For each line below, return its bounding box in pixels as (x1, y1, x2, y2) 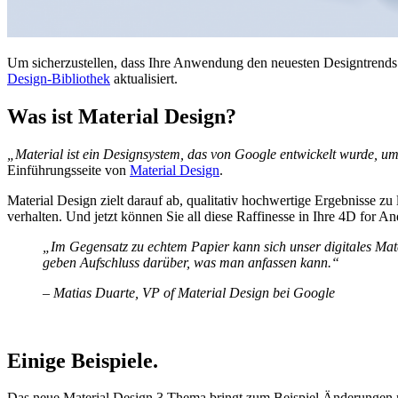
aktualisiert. (110, 70, 178, 86)
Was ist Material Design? (7, 104, 236, 128)
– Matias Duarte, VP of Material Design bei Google (43, 284, 335, 300)
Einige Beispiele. (7, 348, 158, 372)
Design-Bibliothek (7, 70, 110, 86)
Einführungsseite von (7, 162, 130, 178)
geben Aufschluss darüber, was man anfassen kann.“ (43, 254, 339, 270)
